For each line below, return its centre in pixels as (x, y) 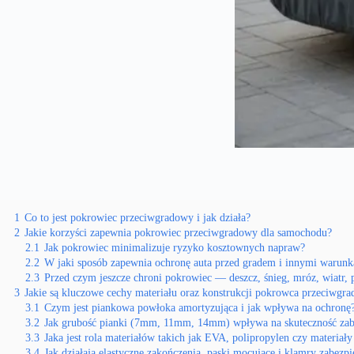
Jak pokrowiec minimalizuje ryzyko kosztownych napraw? (175, 247)
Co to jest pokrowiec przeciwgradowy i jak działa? (137, 217)
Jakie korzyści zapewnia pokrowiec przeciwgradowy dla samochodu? (178, 232)
